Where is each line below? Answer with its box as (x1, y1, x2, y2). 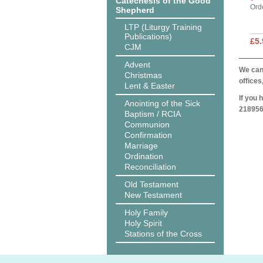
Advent (124, 60, 150, 69)
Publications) (124, 32, 172, 41)
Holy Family (124, 208, 168, 217)
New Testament (124, 190, 182, 200)
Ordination (124, 151, 163, 161)
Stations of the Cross (124, 229, 202, 238)
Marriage (124, 141, 158, 150)
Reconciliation (124, 162, 176, 171)
